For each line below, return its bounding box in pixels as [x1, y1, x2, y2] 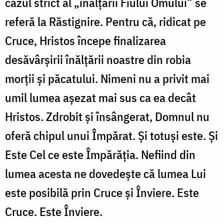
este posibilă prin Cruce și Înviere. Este [5, 184, 199, 200]
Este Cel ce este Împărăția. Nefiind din [5, 146, 195, 162]
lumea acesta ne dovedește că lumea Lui [5, 165, 206, 181]
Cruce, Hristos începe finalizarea [5, 32, 166, 48]
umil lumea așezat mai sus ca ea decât [5, 89, 196, 105]
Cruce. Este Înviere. [5, 203, 102, 219]
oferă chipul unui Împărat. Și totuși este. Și [5, 127, 218, 143]
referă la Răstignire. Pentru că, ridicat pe [5, 13, 206, 29]
